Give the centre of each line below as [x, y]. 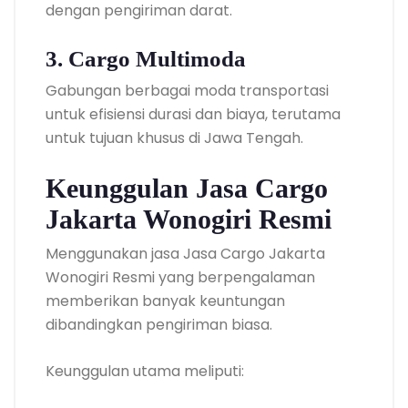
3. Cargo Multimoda [146, 58]
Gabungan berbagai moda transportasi [187, 90]
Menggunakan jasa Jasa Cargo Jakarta [185, 253]
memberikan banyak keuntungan [165, 301]
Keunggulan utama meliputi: [145, 371]
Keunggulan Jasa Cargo [187, 188]
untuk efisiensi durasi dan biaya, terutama [193, 114]
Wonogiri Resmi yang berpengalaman [180, 277]
